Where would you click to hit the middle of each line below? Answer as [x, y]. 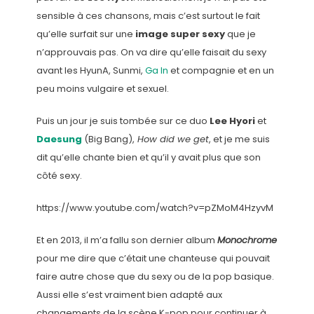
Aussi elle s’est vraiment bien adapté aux [129, 294]
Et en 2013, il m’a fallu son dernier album [127, 240]
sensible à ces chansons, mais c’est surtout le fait [148, 15]
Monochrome [247, 240]
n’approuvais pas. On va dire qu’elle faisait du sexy [151, 52]
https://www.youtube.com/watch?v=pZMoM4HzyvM [155, 207]
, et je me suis [239, 139]
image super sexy [180, 34]
